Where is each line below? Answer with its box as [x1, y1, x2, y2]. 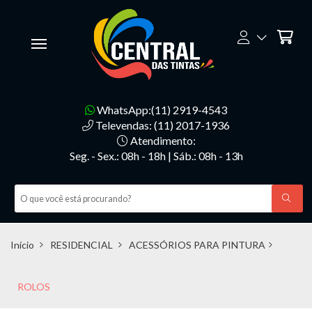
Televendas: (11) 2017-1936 [93, 118, 230, 132]
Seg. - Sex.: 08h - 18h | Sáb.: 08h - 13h [69, 149, 243, 163]
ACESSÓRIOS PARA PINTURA [129, 239, 265, 251]
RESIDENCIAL [50, 239, 113, 251]
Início [10, 239, 34, 251]
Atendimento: [127, 134, 196, 148]
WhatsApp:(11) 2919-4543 [95, 103, 227, 117]
